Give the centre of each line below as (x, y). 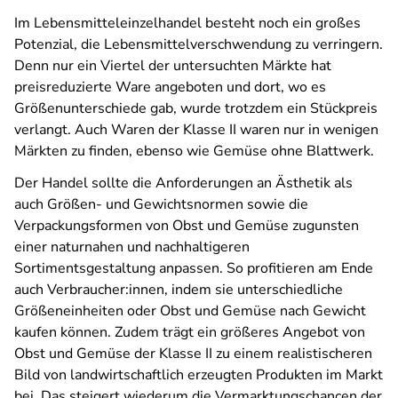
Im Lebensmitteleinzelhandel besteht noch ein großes (187, 23)
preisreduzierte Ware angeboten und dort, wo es (170, 87)
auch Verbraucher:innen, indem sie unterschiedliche (179, 290)
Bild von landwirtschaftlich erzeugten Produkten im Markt (199, 375)
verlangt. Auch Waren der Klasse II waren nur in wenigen (196, 130)
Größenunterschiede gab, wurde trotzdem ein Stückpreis (196, 108)
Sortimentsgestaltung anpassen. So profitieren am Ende (194, 268)
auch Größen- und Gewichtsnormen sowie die (161, 204)
